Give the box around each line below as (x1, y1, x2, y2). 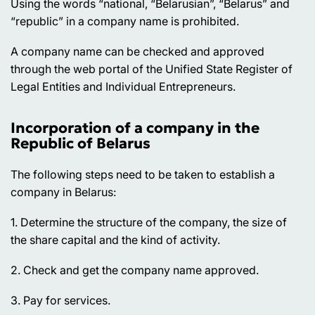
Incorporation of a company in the (11, 119, 259, 138)
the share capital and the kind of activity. (11, 233, 220, 247)
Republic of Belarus (11, 134, 150, 153)
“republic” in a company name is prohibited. (11, 14, 239, 29)
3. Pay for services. (11, 293, 110, 308)
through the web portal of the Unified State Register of (11, 62, 292, 77)
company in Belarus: (11, 185, 116, 200)
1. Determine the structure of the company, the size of (11, 215, 287, 230)
